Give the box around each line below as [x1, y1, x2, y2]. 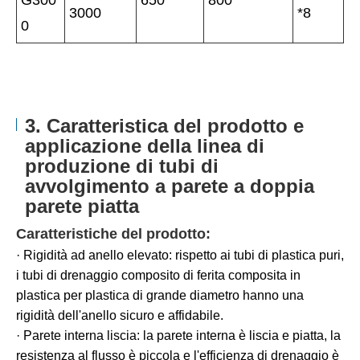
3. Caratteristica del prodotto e [25, 115, 305, 137]
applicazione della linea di [25, 135, 265, 157]
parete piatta [25, 195, 140, 218]
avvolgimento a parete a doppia [25, 175, 315, 198]
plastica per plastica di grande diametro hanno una [16, 288, 304, 303]
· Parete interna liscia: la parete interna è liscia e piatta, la [16, 329, 341, 343]
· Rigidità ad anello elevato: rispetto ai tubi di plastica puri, [16, 248, 344, 263]
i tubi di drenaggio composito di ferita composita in [16, 268, 301, 283]
